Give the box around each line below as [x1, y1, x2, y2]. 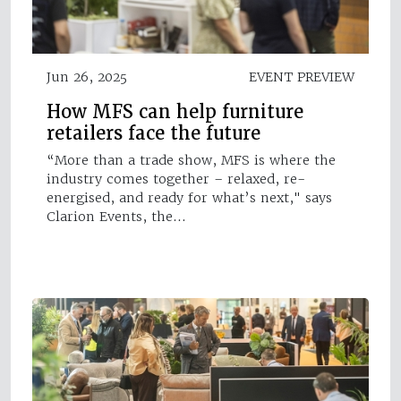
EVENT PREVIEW [249, 68, 354, 85]
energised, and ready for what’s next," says [47, 189, 332, 206]
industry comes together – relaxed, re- [47, 170, 305, 187]
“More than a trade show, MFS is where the [47, 151, 336, 168]
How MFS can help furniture [47, 99, 303, 124]
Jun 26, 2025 [47, 68, 127, 85]
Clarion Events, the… [47, 208, 186, 225]
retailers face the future [47, 121, 260, 145]
